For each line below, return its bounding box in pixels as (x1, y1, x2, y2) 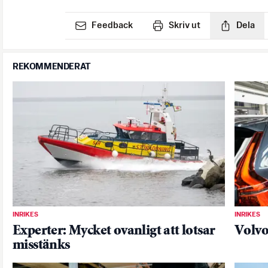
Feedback (92, 21, 133, 31)
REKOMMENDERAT (13, 62, 91, 72)
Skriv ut (169, 21, 200, 31)
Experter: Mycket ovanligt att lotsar (13, 224, 215, 238)
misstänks (13, 238, 70, 252)
